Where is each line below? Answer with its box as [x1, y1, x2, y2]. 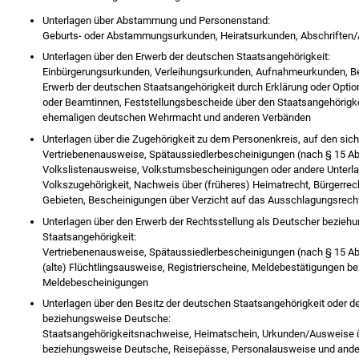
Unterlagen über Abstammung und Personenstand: [42, 14, 271, 26]
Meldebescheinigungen [42, 276, 149, 288]
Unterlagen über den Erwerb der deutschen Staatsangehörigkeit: [42, 50, 331, 63]
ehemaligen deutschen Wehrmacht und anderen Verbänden [42, 111, 312, 124]
